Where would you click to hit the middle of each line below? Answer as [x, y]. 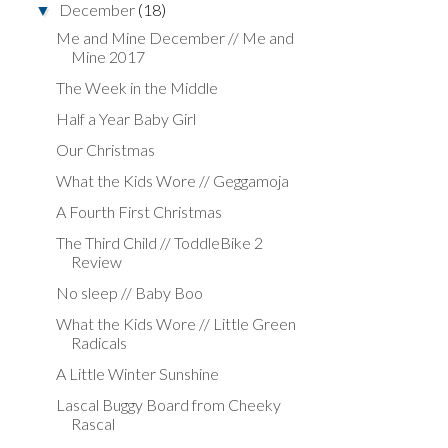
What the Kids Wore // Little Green [175, 323]
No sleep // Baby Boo [129, 292]
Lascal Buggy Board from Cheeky [168, 404]
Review [96, 261]
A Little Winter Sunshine [137, 373]
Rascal [92, 423]
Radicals [98, 342]
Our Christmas [105, 149]
